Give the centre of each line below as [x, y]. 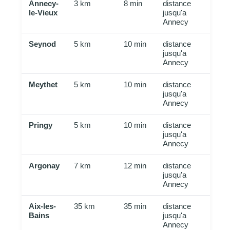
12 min [135, 166]
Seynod [43, 44]
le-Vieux [43, 13]
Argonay [44, 166]
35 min [135, 206]
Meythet [43, 85]
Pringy [41, 125]
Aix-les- [43, 206]
